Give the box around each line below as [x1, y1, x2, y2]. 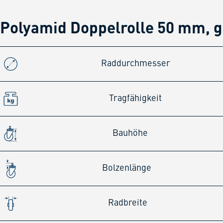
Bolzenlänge [102, 163, 152, 173]
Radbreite [108, 198, 147, 208]
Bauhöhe [112, 128, 148, 138]
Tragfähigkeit [109, 94, 162, 103]
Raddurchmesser [101, 59, 171, 68]
